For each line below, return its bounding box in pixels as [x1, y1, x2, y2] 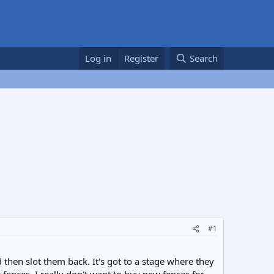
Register [124, 52, 159, 64]
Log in [85, 52, 112, 64]
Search [190, 52, 218, 64]
